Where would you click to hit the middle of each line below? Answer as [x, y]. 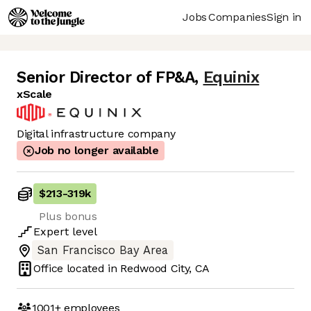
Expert [51, 232]
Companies [237, 17]
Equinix [231, 78]
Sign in [284, 17]
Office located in [77, 269]
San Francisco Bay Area [103, 251]
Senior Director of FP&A [106, 78]
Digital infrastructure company [96, 134]
